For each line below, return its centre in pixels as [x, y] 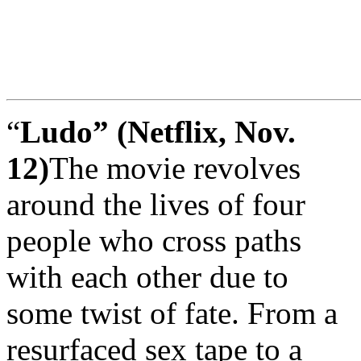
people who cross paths [154, 241]
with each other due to [147, 277]
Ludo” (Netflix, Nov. [158, 132]
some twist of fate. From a [172, 313]
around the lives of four [156, 205]
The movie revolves [175, 168]
